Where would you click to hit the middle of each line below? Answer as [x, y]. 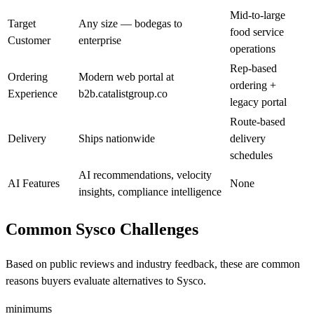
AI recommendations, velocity [145, 175]
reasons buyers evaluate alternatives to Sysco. [106, 280]
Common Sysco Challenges [102, 229]
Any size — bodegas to [130, 23]
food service [257, 32]
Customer [29, 40]
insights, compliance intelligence [150, 192]
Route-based [258, 122]
